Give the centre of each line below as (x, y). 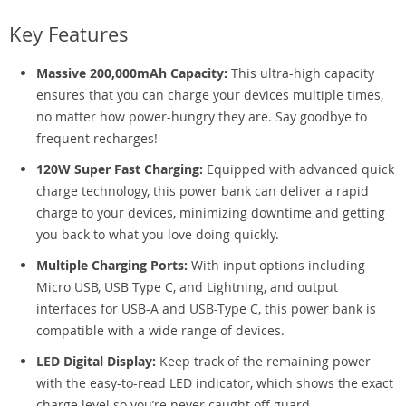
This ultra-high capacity (301, 73)
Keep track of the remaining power (263, 361)
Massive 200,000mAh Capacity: (132, 73)
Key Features (69, 34)
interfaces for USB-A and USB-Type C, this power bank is (206, 309)
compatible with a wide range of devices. (160, 330)
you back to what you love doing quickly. (158, 234)
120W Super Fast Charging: (120, 169)
